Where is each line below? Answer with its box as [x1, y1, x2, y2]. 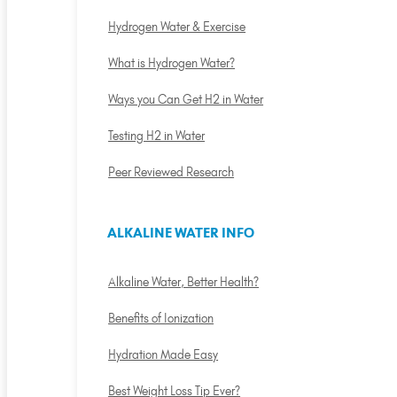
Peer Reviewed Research [108, 165, 235, 180]
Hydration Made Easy [108, 347, 219, 362]
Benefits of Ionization [108, 311, 214, 326]
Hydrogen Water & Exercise [108, 19, 246, 35]
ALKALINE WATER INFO [106, 224, 254, 242]
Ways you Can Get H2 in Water [108, 92, 264, 107]
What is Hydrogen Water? [108, 56, 236, 71]
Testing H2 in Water [108, 128, 206, 144]
